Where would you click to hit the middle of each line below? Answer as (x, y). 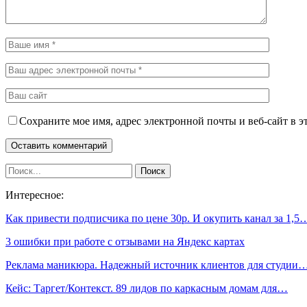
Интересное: (35, 195)
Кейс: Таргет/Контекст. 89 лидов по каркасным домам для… (147, 288)
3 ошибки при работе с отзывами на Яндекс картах (125, 241)
